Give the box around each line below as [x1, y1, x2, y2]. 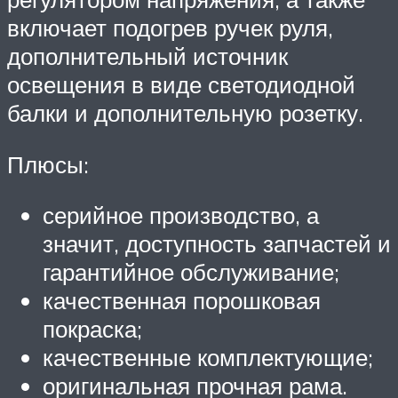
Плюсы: [7, 149, 89, 179]
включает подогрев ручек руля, [7, 12, 333, 42]
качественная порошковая [43, 286, 321, 315]
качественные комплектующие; [43, 343, 373, 372]
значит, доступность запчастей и [43, 229, 391, 259]
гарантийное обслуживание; [43, 258, 339, 287]
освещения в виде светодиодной [7, 69, 355, 99]
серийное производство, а [43, 201, 319, 230]
